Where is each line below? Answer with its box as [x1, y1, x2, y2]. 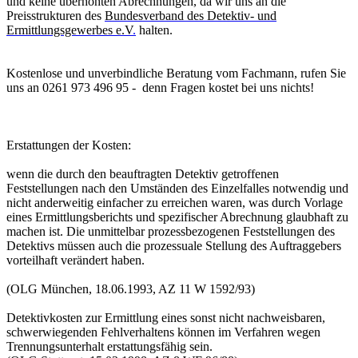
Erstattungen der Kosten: [6, 138, 131, 153]
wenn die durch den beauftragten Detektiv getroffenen [6, 167, 279, 181]
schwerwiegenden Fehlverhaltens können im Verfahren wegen [6, 325, 320, 340]
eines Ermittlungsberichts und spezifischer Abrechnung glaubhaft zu [6, 210, 348, 225]
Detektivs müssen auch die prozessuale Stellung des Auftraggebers [6, 239, 341, 253]
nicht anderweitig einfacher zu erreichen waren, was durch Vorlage [6, 196, 343, 210]
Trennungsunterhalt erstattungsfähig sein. [6, 340, 213, 354]
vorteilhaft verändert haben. [6, 253, 145, 268]
